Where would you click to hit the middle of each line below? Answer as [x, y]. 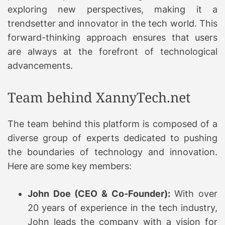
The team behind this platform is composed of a [113, 124]
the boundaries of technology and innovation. [113, 152]
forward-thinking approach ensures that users [113, 37]
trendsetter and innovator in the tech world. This [113, 23]
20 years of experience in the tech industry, [123, 207]
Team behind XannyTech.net [99, 97]
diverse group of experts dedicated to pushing [113, 138]
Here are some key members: [70, 166]
